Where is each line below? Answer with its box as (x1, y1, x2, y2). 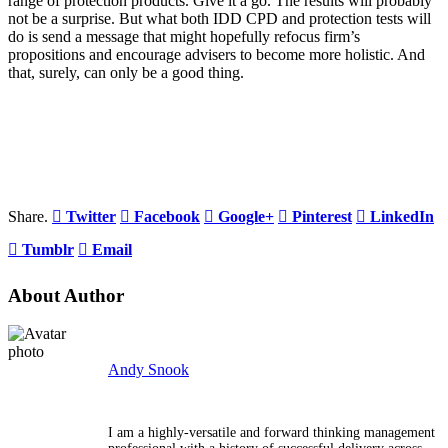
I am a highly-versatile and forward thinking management (108, 425, 435, 441)
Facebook (134, 207, 200, 225)
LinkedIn (370, 207, 434, 225)
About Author (8, 284, 124, 306)
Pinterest (292, 207, 352, 225)
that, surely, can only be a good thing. (8, 63, 244, 81)
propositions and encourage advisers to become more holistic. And (8, 45, 425, 63)
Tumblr (22, 240, 74, 258)
